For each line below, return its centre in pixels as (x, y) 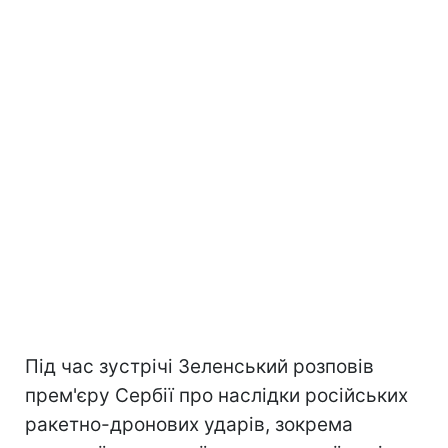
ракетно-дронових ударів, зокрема (189, 425)
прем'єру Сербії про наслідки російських (216, 396)
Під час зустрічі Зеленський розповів (199, 367)
